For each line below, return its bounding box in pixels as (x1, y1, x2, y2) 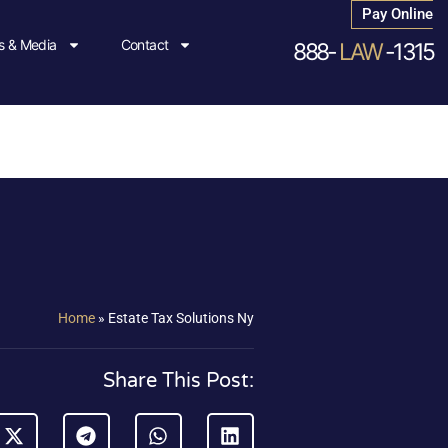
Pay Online (362, 5, 434, 23)
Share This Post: (103, 369, 254, 394)
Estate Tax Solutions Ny (108, 310, 254, 327)
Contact (120, 36, 169, 54)
